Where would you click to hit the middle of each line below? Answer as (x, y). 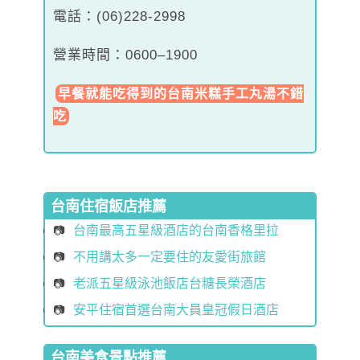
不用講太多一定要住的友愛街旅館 (170, 257)
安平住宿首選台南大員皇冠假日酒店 (176, 309)
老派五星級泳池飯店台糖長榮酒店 (170, 284)
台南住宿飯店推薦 (109, 206)
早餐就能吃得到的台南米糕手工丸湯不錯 (181, 93)
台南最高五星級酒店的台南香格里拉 (176, 231)
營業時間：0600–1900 (125, 55)
